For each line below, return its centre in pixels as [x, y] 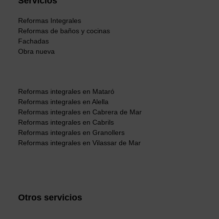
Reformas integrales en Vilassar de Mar [80, 143]
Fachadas [34, 41]
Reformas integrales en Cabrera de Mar [80, 112]
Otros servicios [50, 198]
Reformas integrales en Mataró [66, 92]
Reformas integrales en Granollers [72, 133]
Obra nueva [37, 52]
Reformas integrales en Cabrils [66, 122]
